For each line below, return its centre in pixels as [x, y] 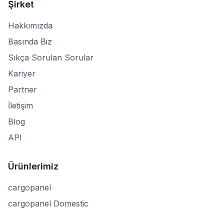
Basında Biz [30, 41]
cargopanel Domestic [48, 203]
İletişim [20, 105]
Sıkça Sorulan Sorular [51, 57]
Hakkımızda [30, 25]
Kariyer [22, 73]
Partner [22, 89]
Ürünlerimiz [33, 166]
